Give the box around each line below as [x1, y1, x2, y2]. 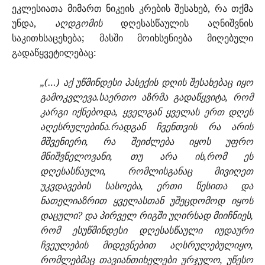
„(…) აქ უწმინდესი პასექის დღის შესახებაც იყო [40, 76, 253, 89]
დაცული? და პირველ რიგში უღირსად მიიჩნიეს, [40, 209, 253, 222]
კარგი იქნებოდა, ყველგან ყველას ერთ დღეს [40, 105, 253, 119]
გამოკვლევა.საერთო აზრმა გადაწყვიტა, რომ [40, 91, 253, 104]
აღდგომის [54, 17, 102, 30]
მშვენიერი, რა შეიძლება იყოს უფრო [40, 135, 253, 148]
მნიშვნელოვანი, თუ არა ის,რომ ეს [40, 150, 253, 163]
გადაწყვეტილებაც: [12, 46, 96, 60]
